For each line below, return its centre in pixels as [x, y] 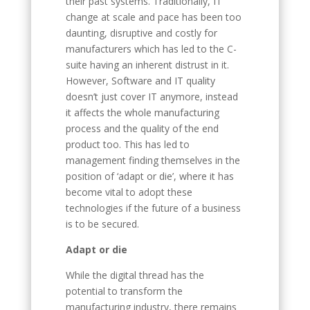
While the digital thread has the [135, 275]
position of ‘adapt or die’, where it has [149, 176]
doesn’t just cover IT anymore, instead [152, 97]
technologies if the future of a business [153, 208]
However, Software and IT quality [140, 81]
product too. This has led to [127, 144]
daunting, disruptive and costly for [141, 33]
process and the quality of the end [142, 128]
